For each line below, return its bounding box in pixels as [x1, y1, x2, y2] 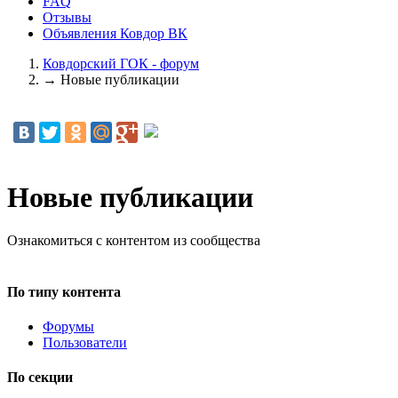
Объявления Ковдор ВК [43, 25, 187, 41]
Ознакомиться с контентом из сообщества [7, 233, 260, 249]
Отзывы [43, 9, 92, 25]
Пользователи [43, 335, 127, 350]
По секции [7, 370, 73, 386]
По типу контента [7, 283, 121, 299]
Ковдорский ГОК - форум [43, 55, 199, 71]
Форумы [43, 319, 94, 334]
